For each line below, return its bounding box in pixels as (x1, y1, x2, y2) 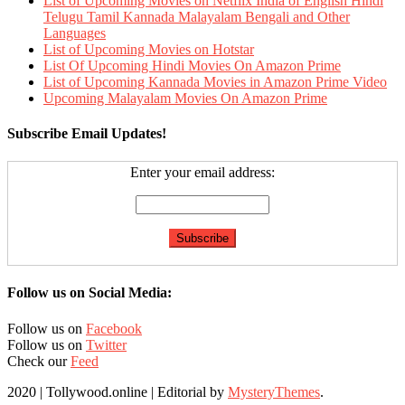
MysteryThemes (228, 383, 320, 400)
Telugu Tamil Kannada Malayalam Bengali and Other (43, 8, 350, 24)
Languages (43, 24, 106, 41)
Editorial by (157, 383, 228, 400)
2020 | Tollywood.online (7, 383, 147, 400)
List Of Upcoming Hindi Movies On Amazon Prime (43, 57, 341, 73)
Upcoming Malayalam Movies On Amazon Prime (43, 89, 327, 106)
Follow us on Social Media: (7, 285, 172, 301)
